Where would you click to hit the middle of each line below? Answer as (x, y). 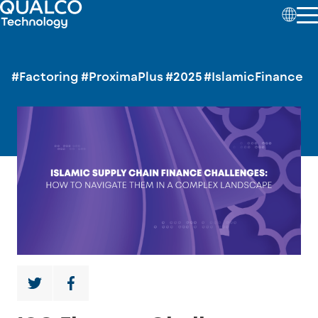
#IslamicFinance (253, 76)
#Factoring (45, 76)
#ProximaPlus (122, 76)
